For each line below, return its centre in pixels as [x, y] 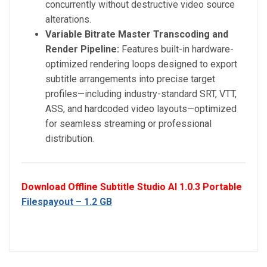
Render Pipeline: [82, 49]
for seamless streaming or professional [128, 124]
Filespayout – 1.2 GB [67, 202]
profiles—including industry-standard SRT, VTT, [141, 94]
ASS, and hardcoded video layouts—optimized [141, 109]
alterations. [68, 20]
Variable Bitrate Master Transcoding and [137, 35]
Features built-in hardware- [176, 49]
